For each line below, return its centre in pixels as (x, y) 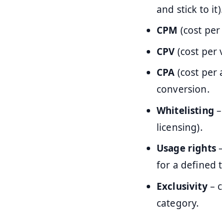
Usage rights (186, 148)
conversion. (183, 89)
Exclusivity (182, 186)
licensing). (179, 127)
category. (178, 203)
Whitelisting (185, 110)
